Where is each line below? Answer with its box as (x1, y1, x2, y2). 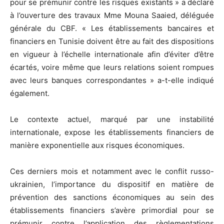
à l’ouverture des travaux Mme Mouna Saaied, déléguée (10, 10, 214, 20)
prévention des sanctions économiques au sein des (10, 192, 214, 202)
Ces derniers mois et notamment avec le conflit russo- (10, 166, 214, 176)
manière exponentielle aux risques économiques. (10, 140, 184, 150)
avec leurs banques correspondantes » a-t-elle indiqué (10, 75, 214, 85)
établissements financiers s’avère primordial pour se (10, 205, 214, 215)
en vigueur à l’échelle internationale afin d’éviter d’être (10, 49, 214, 59)
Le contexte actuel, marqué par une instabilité (10, 114, 214, 124)
